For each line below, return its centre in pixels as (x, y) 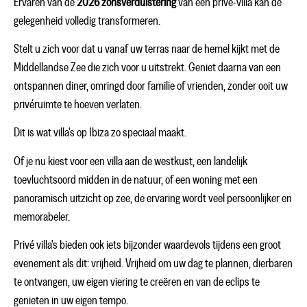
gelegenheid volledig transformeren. (87, 21)
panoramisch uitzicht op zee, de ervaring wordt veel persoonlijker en (153, 198)
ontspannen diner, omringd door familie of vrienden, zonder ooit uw (151, 86)
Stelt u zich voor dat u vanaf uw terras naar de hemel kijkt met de (147, 49)
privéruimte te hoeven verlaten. (78, 105)
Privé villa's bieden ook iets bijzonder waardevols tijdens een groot (147, 246)
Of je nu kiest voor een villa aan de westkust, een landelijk (131, 161)
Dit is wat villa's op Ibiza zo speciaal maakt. (100, 133)
